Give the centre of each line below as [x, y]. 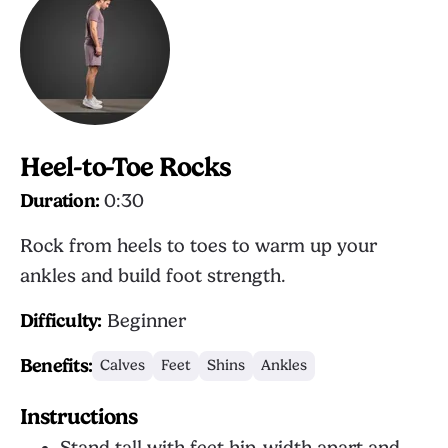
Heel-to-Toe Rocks [125, 167]
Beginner [143, 321]
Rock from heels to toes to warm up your [198, 246]
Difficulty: [61, 321]
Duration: [60, 201]
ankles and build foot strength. [153, 276]
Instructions [79, 416]
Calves [123, 365]
